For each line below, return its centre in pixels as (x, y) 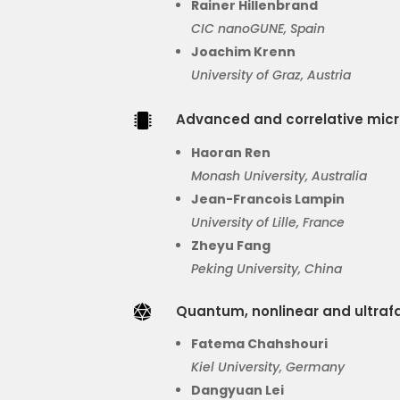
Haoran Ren (231, 153)
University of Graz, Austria (271, 75)
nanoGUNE (251, 29)
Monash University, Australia (279, 176)
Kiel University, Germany (268, 367)
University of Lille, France (268, 223)
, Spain (305, 29)
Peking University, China (267, 269)
